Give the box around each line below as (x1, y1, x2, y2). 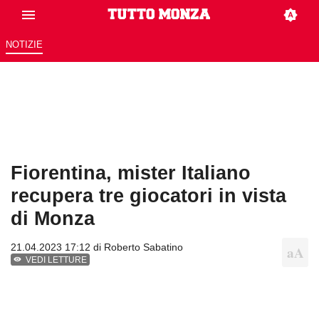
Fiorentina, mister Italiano (11, 162, 251, 184)
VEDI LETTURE (26, 255, 88, 266)
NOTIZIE (5, 39, 43, 51)
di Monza (11, 207, 95, 230)
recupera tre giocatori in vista (11, 184, 286, 207)
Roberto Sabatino (104, 241, 183, 253)
